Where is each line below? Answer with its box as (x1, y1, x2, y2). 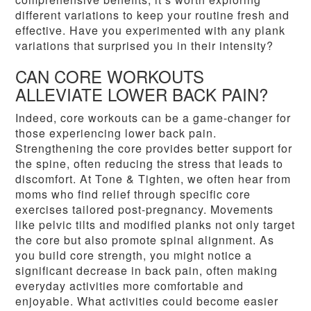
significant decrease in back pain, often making (15, 262, 278, 279)
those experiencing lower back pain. (15, 125, 217, 142)
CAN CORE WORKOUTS (15, 64, 205, 89)
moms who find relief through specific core (15, 186, 251, 203)
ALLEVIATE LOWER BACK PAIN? (15, 82, 269, 107)
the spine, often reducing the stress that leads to (15, 155, 284, 172)
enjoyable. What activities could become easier (15, 293, 279, 310)
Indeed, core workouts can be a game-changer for (15, 110, 292, 126)
